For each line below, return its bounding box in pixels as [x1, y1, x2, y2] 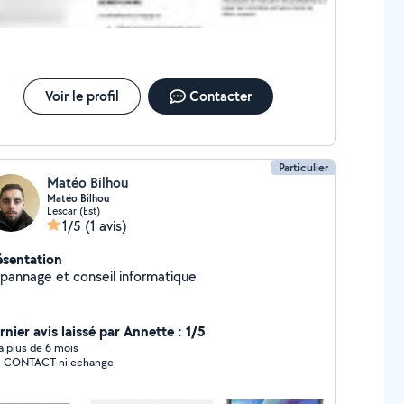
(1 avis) [84, 216, 127, 235]
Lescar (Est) [46, 204, 100, 217]
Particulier [279, 160, 329, 175]
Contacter [188, 87, 252, 106]
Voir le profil [44, 87, 119, 106]
